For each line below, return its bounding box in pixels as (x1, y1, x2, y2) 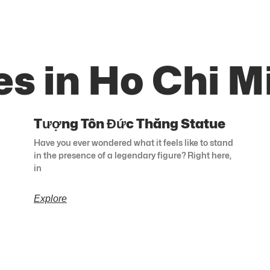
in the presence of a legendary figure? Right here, (33, 150, 231, 161)
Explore (33, 193, 67, 204)
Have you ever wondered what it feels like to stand (33, 137, 233, 148)
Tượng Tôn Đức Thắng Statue (33, 116, 225, 132)
